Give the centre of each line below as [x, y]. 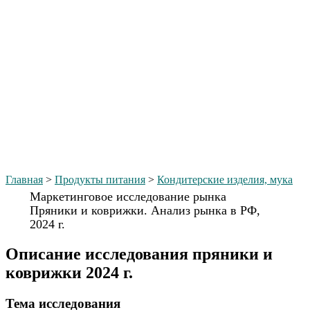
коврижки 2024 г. [69, 272]
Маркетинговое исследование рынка [128, 197]
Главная [24, 180]
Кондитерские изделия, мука [225, 180]
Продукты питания [100, 180]
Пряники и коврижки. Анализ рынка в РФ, [145, 210]
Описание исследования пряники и [139, 254]
